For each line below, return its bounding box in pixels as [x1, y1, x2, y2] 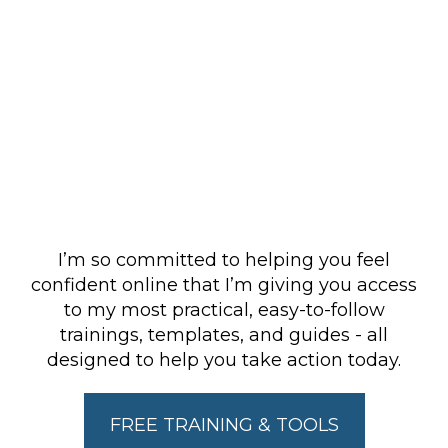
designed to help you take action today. [47, 349, 401, 371]
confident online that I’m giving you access [31, 274, 417, 296]
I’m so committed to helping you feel [58, 249, 390, 271]
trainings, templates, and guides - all [60, 324, 388, 346]
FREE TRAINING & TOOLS [109, 414, 339, 436]
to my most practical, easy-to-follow [63, 299, 385, 321]
